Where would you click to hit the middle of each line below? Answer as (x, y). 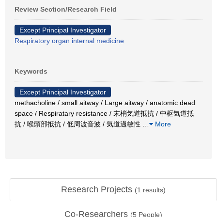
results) (153, 190)
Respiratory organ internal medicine (69, 41)
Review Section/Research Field (66, 9)
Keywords (31, 71)
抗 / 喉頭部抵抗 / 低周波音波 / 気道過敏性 (78, 124)
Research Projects (98, 189)
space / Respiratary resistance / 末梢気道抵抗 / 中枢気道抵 (104, 113)
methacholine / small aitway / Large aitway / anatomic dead (105, 103)
